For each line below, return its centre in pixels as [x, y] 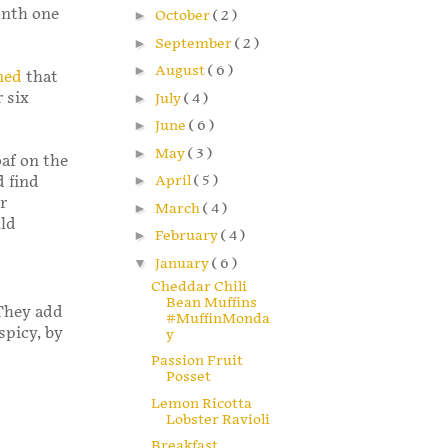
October [183, 16]
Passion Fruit [196, 361]
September [194, 43]
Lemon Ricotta [201, 403]
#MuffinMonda [217, 318]
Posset [188, 377]
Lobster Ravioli [217, 419]
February [187, 236]
